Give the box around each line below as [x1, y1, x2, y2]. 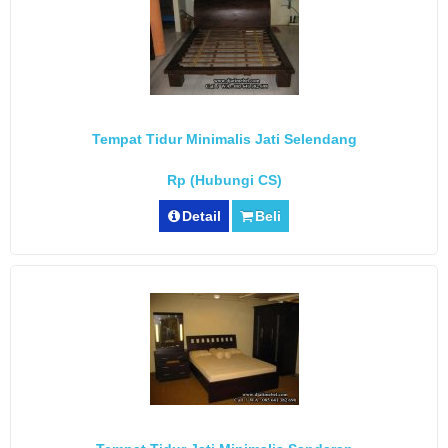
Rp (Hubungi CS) [166, 172, 282, 189]
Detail [182, 208, 222, 225]
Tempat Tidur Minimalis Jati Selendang [91, 131, 357, 148]
